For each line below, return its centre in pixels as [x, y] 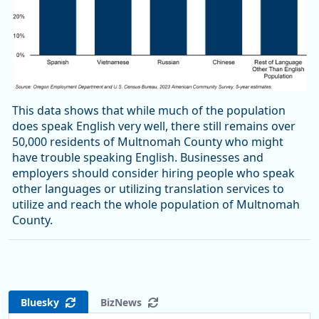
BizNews [124, 302]
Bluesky [43, 302]
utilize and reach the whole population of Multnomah [156, 205]
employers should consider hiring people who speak [153, 173]
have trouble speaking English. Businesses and [138, 158]
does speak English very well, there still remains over [154, 126]
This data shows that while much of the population [149, 111]
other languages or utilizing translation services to [148, 189]
